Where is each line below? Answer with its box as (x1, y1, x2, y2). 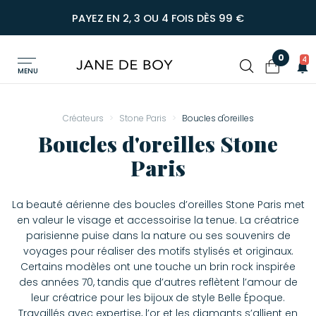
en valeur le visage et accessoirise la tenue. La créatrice (17, 213, 299, 227)
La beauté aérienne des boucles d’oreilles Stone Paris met (11, 197, 305, 212)
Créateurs (62, 112, 104, 124)
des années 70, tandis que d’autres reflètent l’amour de (18, 275, 298, 289)
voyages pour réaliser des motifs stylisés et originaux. (23, 244, 293, 258)
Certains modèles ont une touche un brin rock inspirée (20, 260, 296, 274)
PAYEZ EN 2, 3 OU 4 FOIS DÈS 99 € (72, 11, 244, 25)
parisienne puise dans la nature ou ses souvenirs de (25, 229, 291, 243)
